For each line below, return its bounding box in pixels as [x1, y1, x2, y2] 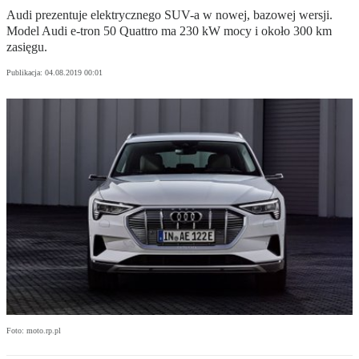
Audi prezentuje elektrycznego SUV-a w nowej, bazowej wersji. [6, 8, 333, 22]
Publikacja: [6, 68, 45, 78]
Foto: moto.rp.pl [6, 326, 61, 336]
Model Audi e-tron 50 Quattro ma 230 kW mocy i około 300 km [6, 24, 332, 38]
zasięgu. [6, 40, 47, 54]
